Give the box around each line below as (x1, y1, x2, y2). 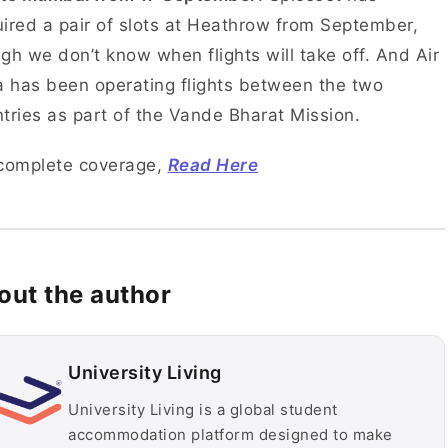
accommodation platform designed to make (68, 425, 393, 444)
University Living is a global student (68, 400, 338, 419)
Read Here (167, 155, 258, 175)
